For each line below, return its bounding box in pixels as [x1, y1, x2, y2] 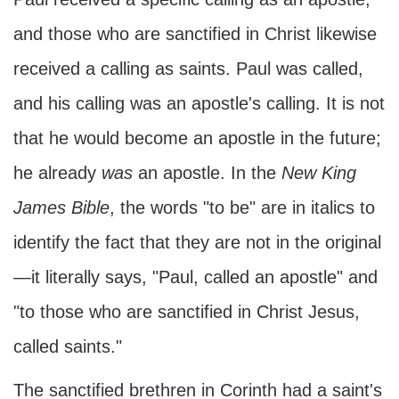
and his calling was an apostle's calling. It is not [13, 94, 385, 113]
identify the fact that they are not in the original [13, 232, 381, 252]
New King [281, 163, 356, 183]
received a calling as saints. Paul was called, [13, 59, 363, 78]
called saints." [13, 337, 122, 356]
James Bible [13, 198, 110, 217]
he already [13, 163, 102, 183]
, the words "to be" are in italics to [110, 198, 375, 217]
